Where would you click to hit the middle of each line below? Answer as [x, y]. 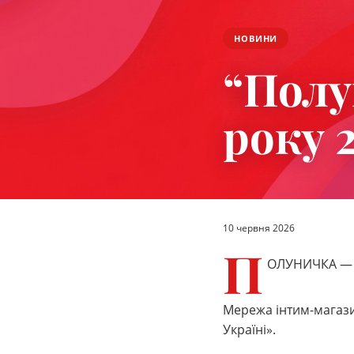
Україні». [249, 330]
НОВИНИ [256, 38]
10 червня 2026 [259, 228]
